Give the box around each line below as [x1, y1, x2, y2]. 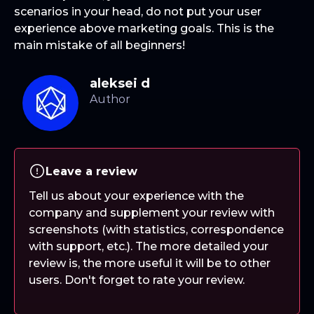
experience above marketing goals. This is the [14, 21, 274, 35]
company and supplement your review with [29, 206, 275, 220]
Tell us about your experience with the [29, 189, 244, 203]
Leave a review [46, 164, 137, 178]
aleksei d [90, 76, 150, 92]
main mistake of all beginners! [14, 38, 185, 52]
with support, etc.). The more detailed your [29, 240, 268, 254]
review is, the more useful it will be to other [29, 257, 271, 271]
